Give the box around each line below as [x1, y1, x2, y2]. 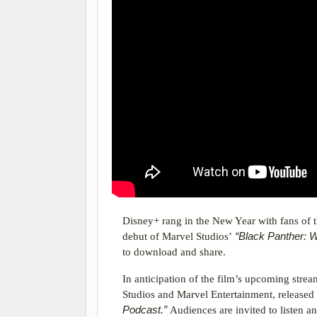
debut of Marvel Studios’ [122, 230, 235, 242]
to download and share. [122, 246, 226, 258]
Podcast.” [122, 304, 170, 316]
